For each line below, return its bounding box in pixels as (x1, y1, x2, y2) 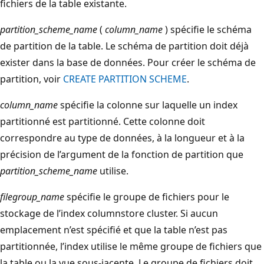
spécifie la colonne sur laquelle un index (58, 98, 237, 111)
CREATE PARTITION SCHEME (63, 72, 187, 85)
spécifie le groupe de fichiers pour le (64, 190, 229, 203)
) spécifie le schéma (163, 22, 252, 36)
